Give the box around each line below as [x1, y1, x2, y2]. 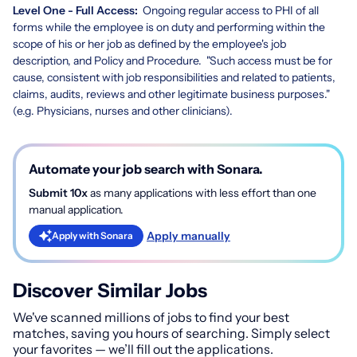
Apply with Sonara [52, 229, 133, 242]
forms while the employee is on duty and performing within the [13, 20, 325, 35]
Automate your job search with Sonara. [29, 161, 263, 178]
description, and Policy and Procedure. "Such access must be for [13, 53, 332, 69]
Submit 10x [29, 186, 88, 201]
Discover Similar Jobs [13, 279, 207, 303]
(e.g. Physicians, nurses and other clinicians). [13, 104, 233, 119]
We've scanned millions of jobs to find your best [13, 309, 289, 326]
